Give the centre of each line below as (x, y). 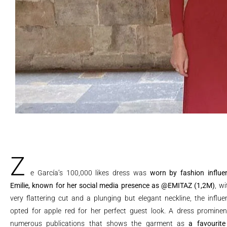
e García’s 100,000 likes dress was (90, 173)
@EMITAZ (177, 185)
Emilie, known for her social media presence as (86, 185)
